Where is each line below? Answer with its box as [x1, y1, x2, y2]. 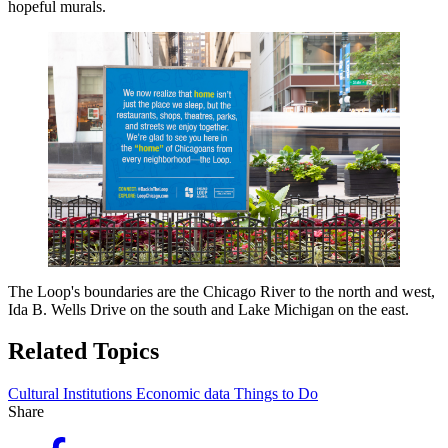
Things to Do [234, 385, 318, 403]
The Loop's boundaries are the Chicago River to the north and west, [8, 282, 435, 300]
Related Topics [8, 338, 159, 365]
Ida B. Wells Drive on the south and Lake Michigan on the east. [8, 300, 409, 318]
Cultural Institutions [8, 385, 136, 403]
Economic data [136, 385, 234, 403]
